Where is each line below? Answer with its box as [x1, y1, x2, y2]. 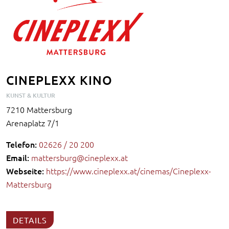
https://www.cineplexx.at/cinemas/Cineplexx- [46, 165, 211, 177]
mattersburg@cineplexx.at [31, 152, 128, 164]
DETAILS [13, 215, 47, 225]
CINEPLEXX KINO [6, 72, 112, 88]
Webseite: [6, 165, 44, 177]
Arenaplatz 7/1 [6, 117, 59, 129]
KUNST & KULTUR [6, 91, 55, 100]
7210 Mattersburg [6, 104, 72, 116]
